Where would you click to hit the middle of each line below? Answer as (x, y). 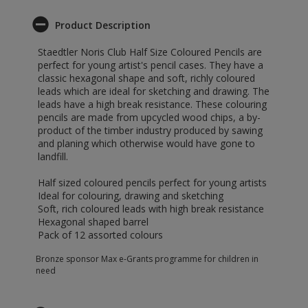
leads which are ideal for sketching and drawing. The (154, 91)
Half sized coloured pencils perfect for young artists (152, 183)
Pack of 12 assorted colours (100, 235)
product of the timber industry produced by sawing (150, 130)
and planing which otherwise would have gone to (146, 143)
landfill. (53, 156)
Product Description (103, 25)
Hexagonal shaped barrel (93, 222)
